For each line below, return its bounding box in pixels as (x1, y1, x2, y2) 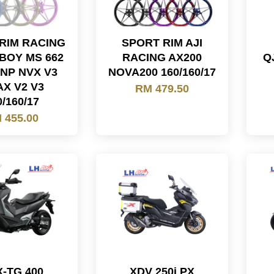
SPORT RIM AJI (122, 37, 203, 49)
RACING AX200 (122, 51, 202, 64)
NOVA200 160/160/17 (108, 66, 217, 78)
